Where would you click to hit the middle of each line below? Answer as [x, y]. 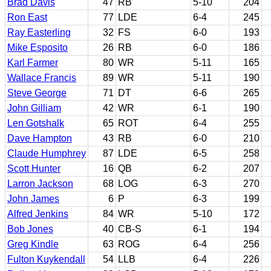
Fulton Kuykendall [46, 259]
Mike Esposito [38, 47]
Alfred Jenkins [38, 214]
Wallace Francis [42, 78]
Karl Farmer [33, 63]
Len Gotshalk [36, 123]
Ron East [27, 17]
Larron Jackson [40, 184]
